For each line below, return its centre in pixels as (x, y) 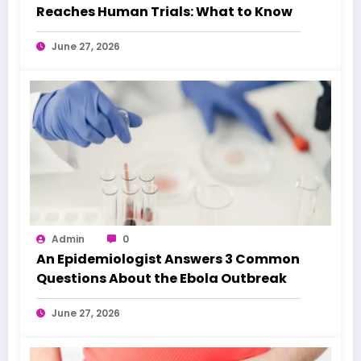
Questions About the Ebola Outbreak (162, 278)
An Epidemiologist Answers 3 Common (168, 259)
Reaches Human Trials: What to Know (164, 11)
